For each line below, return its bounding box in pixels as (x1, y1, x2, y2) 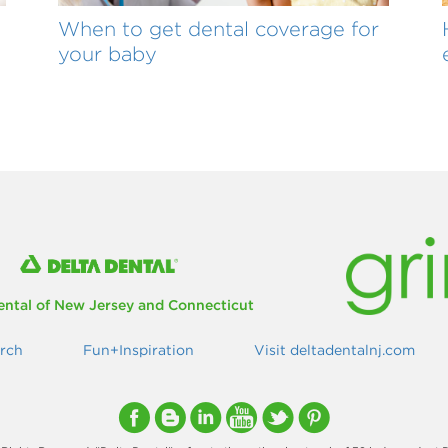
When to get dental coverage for (58, 15, 380, 41)
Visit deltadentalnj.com (254, 340, 415, 359)
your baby (58, 40, 158, 66)
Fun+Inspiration (83, 340, 194, 359)
